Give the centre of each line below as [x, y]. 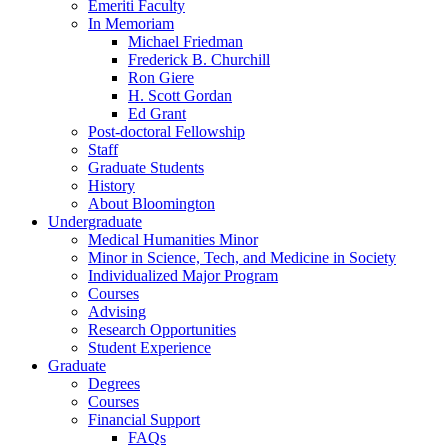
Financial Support [144, 420]
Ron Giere [161, 78]
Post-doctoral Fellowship [166, 132]
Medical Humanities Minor [173, 240]
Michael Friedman [185, 42]
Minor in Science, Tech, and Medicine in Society [242, 258]
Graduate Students [146, 168]
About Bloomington [151, 204]
